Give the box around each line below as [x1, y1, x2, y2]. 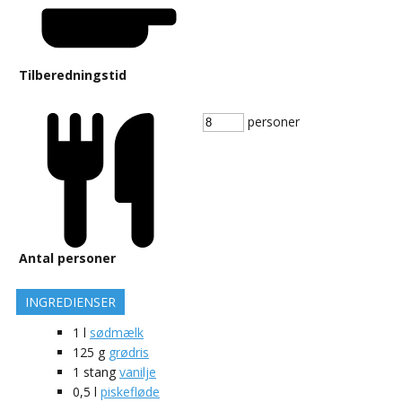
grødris [109, 343, 149, 361]
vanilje [119, 363, 156, 380]
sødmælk [90, 323, 144, 341]
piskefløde [100, 382, 160, 400]
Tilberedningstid [19, 66, 127, 83]
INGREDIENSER [25, 293, 116, 310]
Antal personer [19, 249, 116, 267]
